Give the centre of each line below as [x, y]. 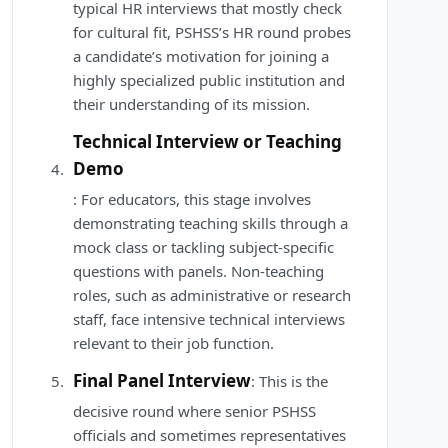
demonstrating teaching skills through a [210, 223]
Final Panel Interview [162, 381]
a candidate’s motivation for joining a [201, 56]
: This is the [289, 381]
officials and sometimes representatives [209, 435]
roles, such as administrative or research [212, 295]
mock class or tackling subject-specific [203, 247]
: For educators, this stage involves [192, 199]
